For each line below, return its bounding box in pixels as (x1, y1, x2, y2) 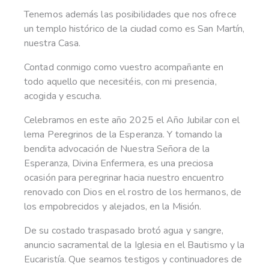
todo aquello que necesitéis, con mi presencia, (24, 74, 217, 88)
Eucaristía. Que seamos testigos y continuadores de (24, 252, 243, 266)
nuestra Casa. (24, 36, 81, 50)
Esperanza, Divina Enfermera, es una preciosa (24, 156, 214, 170)
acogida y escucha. (24, 89, 101, 103)
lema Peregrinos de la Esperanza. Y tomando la (24, 127, 223, 141)
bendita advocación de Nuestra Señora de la (24, 142, 210, 156)
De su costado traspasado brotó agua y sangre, (24, 223, 224, 237)
